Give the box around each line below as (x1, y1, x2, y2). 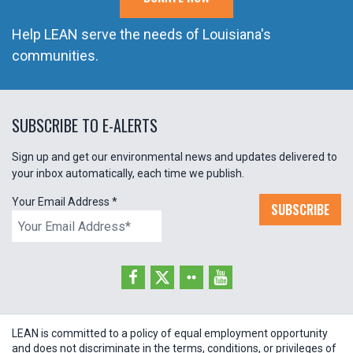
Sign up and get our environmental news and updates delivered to (12, 150, 337, 164)
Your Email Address (12, 195, 112, 209)
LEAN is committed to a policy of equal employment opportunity (12, 327, 328, 340)
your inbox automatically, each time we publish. (12, 167, 244, 180)
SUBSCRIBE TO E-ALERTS (12, 113, 158, 138)
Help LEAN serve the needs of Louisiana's (12, 26, 271, 43)
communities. (12, 47, 98, 65)
